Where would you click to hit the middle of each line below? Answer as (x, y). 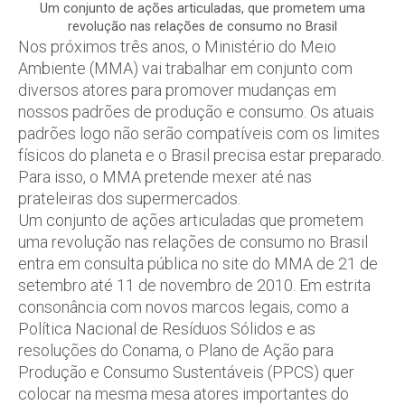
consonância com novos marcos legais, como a (184, 306)
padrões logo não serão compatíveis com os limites (199, 133)
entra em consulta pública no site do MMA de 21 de (198, 263)
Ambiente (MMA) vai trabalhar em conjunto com (185, 68)
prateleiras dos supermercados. (129, 198)
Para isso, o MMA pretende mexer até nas (165, 176)
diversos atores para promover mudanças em (177, 89)
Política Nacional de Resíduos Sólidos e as (167, 328)
